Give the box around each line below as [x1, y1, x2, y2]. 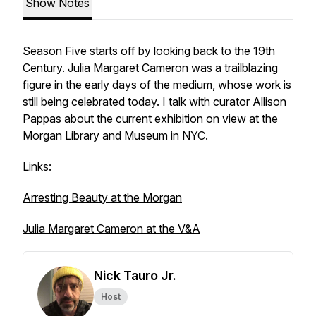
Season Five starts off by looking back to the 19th [23, 44, 275, 58]
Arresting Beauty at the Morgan [23, 190, 182, 205]
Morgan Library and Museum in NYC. [23, 128, 208, 142]
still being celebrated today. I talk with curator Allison [23, 95, 286, 109]
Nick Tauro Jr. [94, 268, 176, 283]
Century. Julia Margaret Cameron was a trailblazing [23, 61, 278, 75]
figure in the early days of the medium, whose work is [23, 78, 291, 92]
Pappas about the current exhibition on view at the [23, 111, 278, 126]
